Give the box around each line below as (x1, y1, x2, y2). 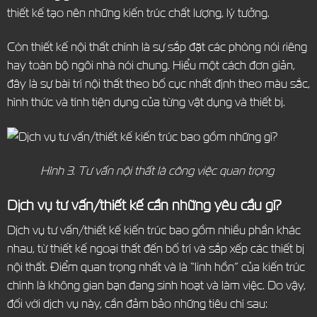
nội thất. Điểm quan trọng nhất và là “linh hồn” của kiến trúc (6, 259, 305, 275)
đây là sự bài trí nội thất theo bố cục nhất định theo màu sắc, (6, 76, 310, 91)
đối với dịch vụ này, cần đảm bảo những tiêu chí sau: (6, 296, 267, 311)
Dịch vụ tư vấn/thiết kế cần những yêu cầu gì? (6, 195, 282, 213)
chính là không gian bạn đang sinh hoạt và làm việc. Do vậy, (6, 277, 306, 293)
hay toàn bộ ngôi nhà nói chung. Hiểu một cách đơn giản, (6, 57, 295, 72)
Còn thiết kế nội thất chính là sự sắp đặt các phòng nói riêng (6, 39, 307, 54)
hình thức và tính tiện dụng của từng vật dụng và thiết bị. (6, 94, 285, 109)
